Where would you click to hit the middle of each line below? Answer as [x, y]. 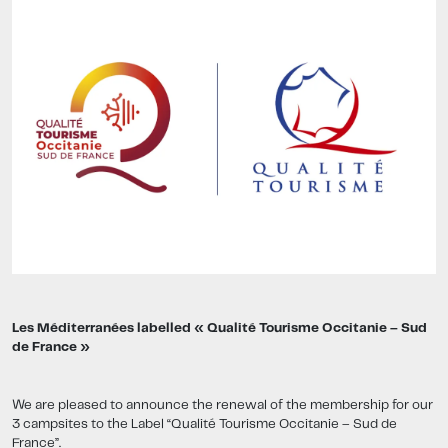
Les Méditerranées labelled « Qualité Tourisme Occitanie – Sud [219, 329]
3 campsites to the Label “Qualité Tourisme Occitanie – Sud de [204, 425]
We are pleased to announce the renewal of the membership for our [222, 406]
